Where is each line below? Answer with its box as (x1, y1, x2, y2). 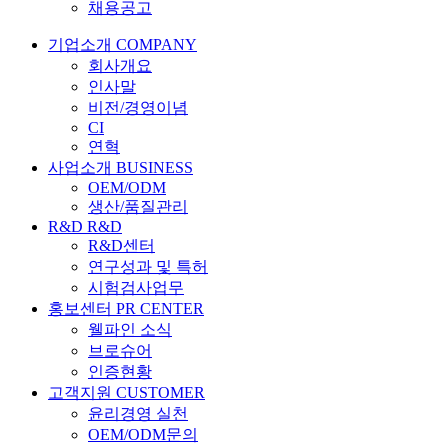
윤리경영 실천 (88, 404, 188, 422)
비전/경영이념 (88, 98, 188, 116)
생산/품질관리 (88, 197, 188, 215)
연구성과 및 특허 (88, 257, 208, 275)
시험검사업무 (88, 278, 184, 296)
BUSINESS (116, 158, 193, 176)
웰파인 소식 (88, 320, 172, 338)
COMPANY (116, 35, 197, 53)
